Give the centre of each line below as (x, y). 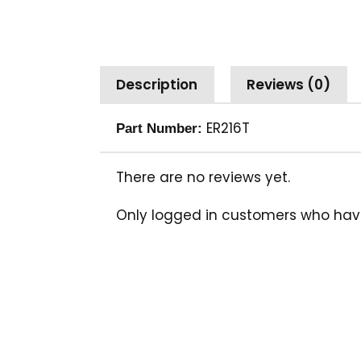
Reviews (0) (289, 85)
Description (157, 85)
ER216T (226, 129)
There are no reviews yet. (203, 178)
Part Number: (159, 129)
